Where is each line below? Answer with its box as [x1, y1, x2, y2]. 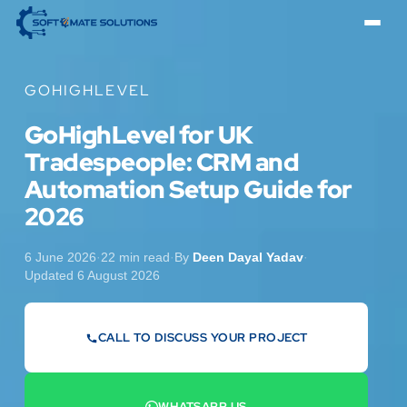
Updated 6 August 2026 [24, 268, 160, 283]
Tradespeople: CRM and [24, 145, 300, 178]
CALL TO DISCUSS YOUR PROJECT [97, 329, 308, 345]
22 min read [100, 250, 170, 265]
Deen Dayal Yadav [192, 250, 303, 265]
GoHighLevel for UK [24, 118, 253, 151]
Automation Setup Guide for [24, 173, 352, 205]
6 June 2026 [24, 250, 96, 265]
